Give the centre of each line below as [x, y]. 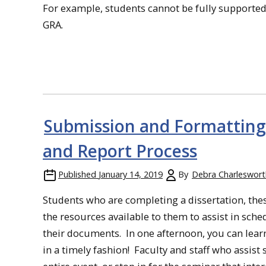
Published [77, 174]
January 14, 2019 [131, 174]
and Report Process [120, 151]
